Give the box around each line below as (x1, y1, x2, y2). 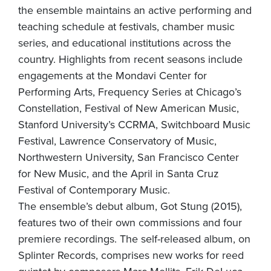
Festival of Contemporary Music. (18, 181, 170, 197)
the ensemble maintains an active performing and (18, 2, 252, 18)
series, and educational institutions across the (18, 34, 231, 50)
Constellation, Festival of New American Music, (18, 100, 239, 116)
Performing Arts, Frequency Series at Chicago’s (18, 83, 241, 99)
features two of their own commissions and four (18, 214, 242, 230)
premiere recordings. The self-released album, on (18, 230, 250, 246)
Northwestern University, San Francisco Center (18, 149, 239, 165)
